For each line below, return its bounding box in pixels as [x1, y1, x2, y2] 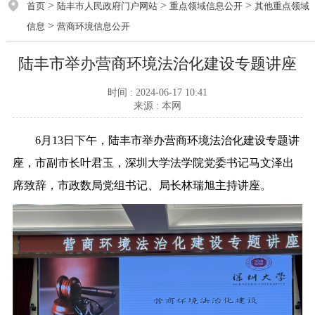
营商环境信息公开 [56, 21, 130, 32]
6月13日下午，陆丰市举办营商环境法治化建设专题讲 [12, 134, 300, 146]
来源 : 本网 [133, 100, 181, 112]
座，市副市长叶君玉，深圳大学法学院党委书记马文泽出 [12, 156, 294, 169]
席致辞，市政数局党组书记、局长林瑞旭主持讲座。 [12, 179, 271, 191]
